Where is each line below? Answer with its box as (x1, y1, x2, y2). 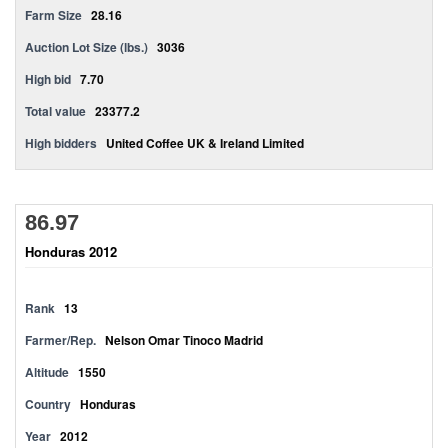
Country (25, 395, 71, 413)
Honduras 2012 (25, 242, 117, 261)
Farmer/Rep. (25, 331, 96, 349)
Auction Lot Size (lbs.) (25, 38, 148, 56)
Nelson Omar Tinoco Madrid (105, 331, 263, 349)
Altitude (25, 363, 69, 381)
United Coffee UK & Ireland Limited (106, 134, 304, 152)
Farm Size (25, 6, 82, 24)
